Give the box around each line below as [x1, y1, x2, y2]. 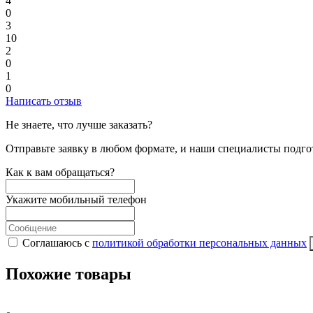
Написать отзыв [6, 95, 82, 108]
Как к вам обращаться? [6, 166, 115, 179]
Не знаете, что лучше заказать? [6, 119, 152, 131]
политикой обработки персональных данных [92, 237, 307, 249]
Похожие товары [6, 265, 131, 284]
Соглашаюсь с [22, 237, 92, 249]
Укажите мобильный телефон [6, 194, 147, 206]
